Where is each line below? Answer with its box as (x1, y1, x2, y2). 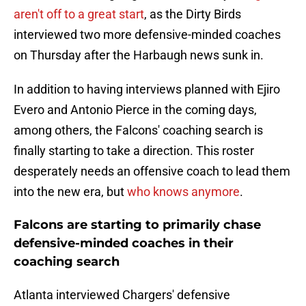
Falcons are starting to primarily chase (14, 217, 261, 233)
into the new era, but (14, 184, 127, 199)
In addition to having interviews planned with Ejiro (14, 82, 280, 97)
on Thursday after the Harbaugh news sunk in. (14, 48, 264, 63)
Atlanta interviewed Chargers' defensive (14, 288, 230, 303)
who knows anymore (127, 184, 240, 199)
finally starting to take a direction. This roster (14, 143, 254, 158)
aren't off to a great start (14, 7, 144, 22)
